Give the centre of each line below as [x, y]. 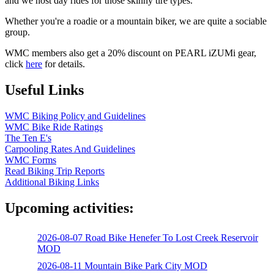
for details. [64, 64]
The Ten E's [28, 138]
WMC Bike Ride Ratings [54, 127]
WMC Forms [31, 160]
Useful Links [44, 90]
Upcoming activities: [69, 208]
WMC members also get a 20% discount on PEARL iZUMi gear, [131, 53]
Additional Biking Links [52, 182]
